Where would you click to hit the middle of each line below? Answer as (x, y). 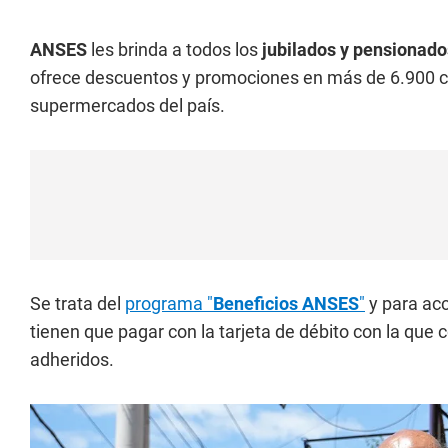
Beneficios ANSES (286, 303)
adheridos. (72, 359)
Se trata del (77, 303)
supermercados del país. (127, 105)
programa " (169, 303)
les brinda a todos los (174, 49)
